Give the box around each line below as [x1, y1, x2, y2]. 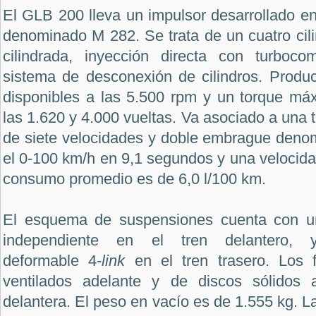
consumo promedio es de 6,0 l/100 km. [3, 169, 266, 188]
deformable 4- [3, 251, 102, 269]
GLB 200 [22, 6, 84, 24]
